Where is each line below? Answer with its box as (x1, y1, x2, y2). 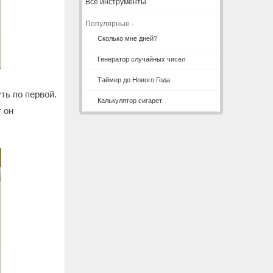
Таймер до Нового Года (97, 76, 170, 83)
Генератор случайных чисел (97, 55, 185, 63)
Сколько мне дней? (97, 35, 157, 42)
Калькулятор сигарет (97, 97, 162, 104)
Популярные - (85, 19, 134, 28)
